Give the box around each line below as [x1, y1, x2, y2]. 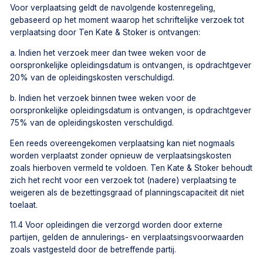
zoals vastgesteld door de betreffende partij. [10, 245, 177, 255]
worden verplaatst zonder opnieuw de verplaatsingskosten [10, 150, 232, 160]
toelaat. [10, 200, 38, 210]
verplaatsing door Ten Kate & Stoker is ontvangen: [10, 28, 201, 38]
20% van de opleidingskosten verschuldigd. [10, 73, 175, 83]
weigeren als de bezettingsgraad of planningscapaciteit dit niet [10, 187, 245, 197]
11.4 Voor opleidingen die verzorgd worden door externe [10, 220, 223, 230]
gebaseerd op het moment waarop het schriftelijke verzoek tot [10, 15, 245, 25]
